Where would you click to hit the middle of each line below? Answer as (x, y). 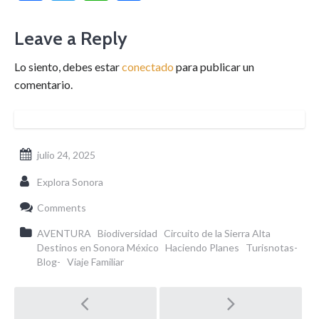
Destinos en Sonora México (98, 248)
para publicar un (214, 67)
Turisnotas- (272, 248)
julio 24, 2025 (66, 155)
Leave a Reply (71, 39)
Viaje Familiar (95, 262)
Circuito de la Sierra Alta (217, 234)
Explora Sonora (70, 182)
